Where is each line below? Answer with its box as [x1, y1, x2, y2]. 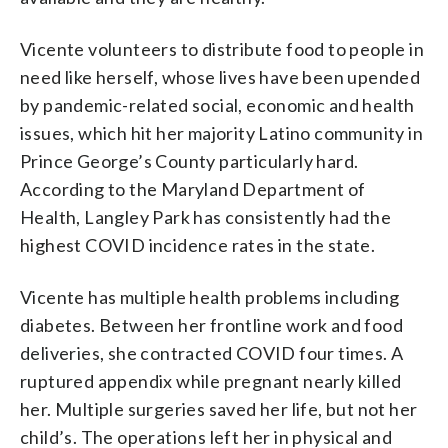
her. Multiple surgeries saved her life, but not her [20, 397, 418, 420]
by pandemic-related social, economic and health [20, 93, 415, 116]
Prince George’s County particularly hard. [20, 149, 359, 172]
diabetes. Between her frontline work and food [20, 313, 403, 336]
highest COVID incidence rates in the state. [20, 233, 376, 256]
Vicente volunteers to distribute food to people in [20, 37, 424, 60]
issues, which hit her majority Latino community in [20, 121, 423, 144]
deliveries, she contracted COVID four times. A [20, 341, 404, 364]
